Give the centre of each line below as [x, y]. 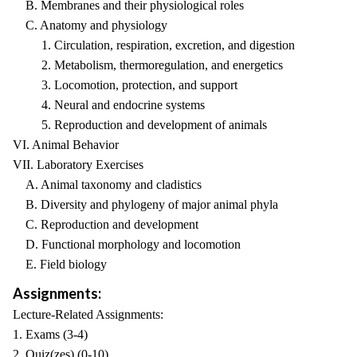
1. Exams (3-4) [50, 334]
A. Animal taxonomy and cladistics [107, 184]
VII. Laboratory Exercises [78, 165]
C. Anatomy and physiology [90, 25]
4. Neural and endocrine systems [109, 105]
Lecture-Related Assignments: [88, 314]
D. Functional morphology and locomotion [127, 244]
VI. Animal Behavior [66, 145]
